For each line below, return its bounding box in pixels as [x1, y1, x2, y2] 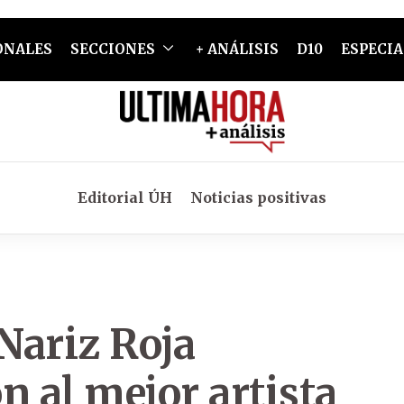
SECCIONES [69, 41, 155, 58]
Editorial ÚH [78, 188, 172, 207]
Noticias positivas [190, 188, 326, 207]
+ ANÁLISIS [195, 41, 279, 58]
